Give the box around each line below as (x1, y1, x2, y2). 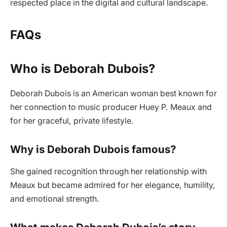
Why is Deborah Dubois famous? (10, 143, 176, 156)
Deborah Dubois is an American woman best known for (10, 89, 217, 99)
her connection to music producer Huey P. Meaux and (10, 102, 212, 112)
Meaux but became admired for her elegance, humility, (10, 180, 215, 191)
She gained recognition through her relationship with (10, 167, 207, 177)
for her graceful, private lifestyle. (10, 116, 134, 126)
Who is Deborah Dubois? (10, 61, 155, 77)
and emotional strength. (10, 194, 99, 204)
